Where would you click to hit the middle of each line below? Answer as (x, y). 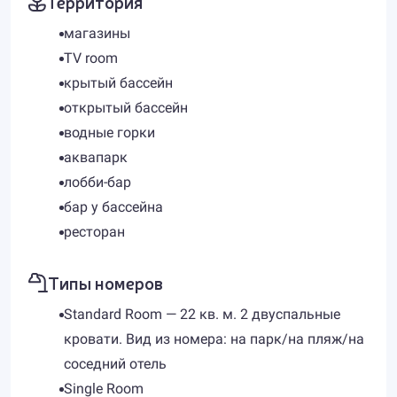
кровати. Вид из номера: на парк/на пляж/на (214, 339)
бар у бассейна (113, 207)
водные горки (109, 132)
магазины (97, 33)
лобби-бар (97, 182)
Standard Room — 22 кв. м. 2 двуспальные (202, 314)
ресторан (94, 232)
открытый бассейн (126, 108)
